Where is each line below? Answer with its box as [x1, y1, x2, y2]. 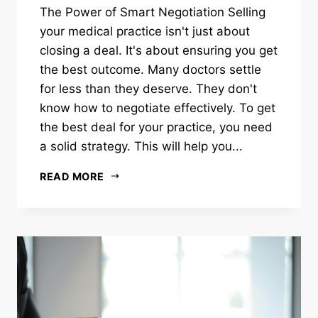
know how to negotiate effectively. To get [40, 100, 275, 115]
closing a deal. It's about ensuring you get [40, 43, 278, 57]
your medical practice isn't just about [40, 23, 250, 38]
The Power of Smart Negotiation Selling [40, 4, 265, 19]
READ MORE [40, 170, 104, 182]
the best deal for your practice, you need [40, 119, 273, 134]
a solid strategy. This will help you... [40, 138, 243, 153]
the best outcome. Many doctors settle [40, 62, 261, 77]
